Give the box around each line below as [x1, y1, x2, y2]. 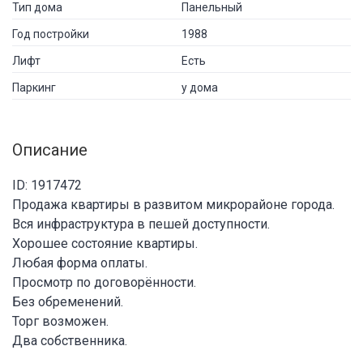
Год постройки [12, 27, 89, 41]
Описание [12, 139, 88, 160]
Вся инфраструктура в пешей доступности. [12, 216, 270, 232]
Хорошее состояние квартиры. [12, 235, 198, 251]
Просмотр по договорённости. [12, 274, 196, 290]
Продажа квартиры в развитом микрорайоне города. [12, 196, 335, 212]
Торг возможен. [12, 313, 109, 329]
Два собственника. [12, 332, 127, 348]
